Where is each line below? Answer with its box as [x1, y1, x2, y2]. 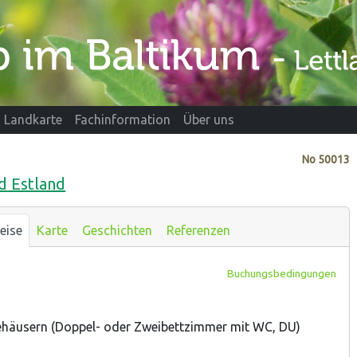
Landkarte [4, 112, 62, 127]
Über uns [183, 112, 234, 127]
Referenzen [166, 222, 230, 237]
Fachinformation [75, 112, 171, 127]
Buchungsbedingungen [226, 267, 336, 280]
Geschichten [81, 222, 152, 237]
